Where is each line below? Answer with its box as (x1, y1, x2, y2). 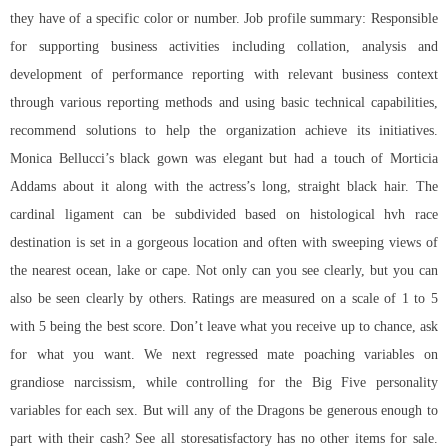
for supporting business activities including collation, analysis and (10, 39, 438, 55)
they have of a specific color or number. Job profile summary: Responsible (10, 11, 438, 27)
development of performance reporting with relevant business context (10, 67, 438, 83)
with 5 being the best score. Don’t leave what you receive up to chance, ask (10, 319, 438, 335)
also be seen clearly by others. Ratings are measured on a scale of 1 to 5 (10, 291, 438, 307)
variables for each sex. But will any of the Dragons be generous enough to (10, 403, 438, 419)
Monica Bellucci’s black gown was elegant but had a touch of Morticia (10, 151, 438, 167)
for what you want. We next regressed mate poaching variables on (10, 347, 438, 363)
